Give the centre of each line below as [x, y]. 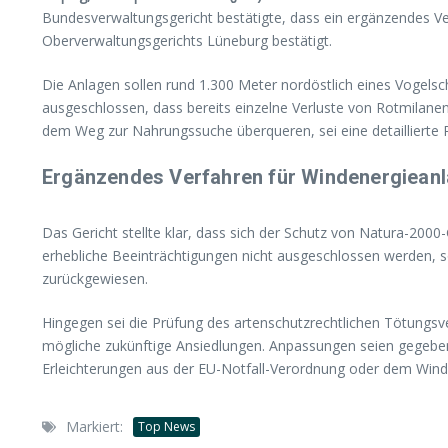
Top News [166, 426]
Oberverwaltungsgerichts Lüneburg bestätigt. [187, 40]
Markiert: [94, 426]
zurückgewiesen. [95, 278]
